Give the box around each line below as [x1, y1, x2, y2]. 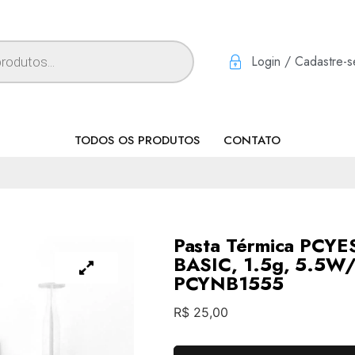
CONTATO [223, 131, 281, 149]
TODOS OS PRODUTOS [74, 131, 200, 149]
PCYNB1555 [173, 269, 284, 297]
